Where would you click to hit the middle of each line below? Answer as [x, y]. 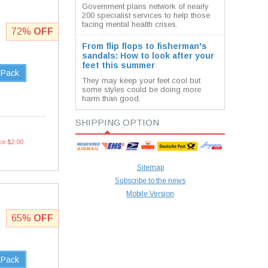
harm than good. [111, 98]
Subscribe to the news [150, 181]
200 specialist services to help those [146, 15]
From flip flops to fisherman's [144, 46]
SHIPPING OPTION [117, 122]
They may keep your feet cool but [141, 80]
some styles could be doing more [141, 89]
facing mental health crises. [130, 24]
